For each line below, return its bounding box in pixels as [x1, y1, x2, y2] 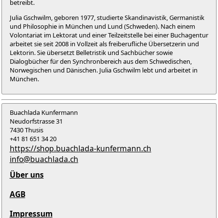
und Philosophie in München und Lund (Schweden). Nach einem [9, 22, 195, 31]
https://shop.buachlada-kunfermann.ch [9, 143, 151, 154]
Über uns [9, 169, 44, 180]
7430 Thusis [9, 125, 43, 134]
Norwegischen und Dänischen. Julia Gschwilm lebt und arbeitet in [9, 66, 198, 75]
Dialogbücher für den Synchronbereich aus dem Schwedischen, [9, 57, 192, 66]
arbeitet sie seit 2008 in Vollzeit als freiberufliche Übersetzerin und [9, 39, 199, 49]
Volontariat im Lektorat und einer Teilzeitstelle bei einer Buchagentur [9, 31, 208, 40]
